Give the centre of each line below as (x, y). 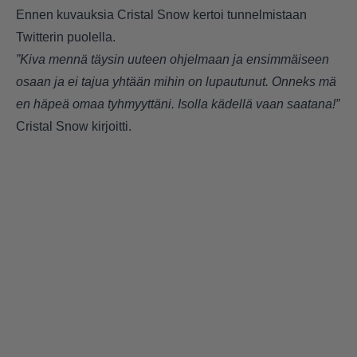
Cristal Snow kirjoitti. (74, 126)
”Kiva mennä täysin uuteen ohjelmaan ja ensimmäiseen (173, 59)
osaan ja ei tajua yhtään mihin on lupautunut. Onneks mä (176, 81)
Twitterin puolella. (66, 37)
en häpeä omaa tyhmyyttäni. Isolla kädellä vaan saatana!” (178, 104)
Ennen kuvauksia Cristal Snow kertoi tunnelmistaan (161, 14)
